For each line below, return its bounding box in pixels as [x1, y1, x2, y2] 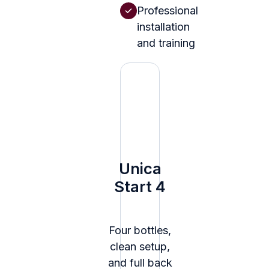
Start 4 [114, 177, 166, 196]
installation [137, 20, 190, 33]
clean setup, [110, 240, 170, 253]
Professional [137, 4, 198, 17]
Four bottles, [109, 224, 171, 237]
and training [137, 36, 195, 49]
